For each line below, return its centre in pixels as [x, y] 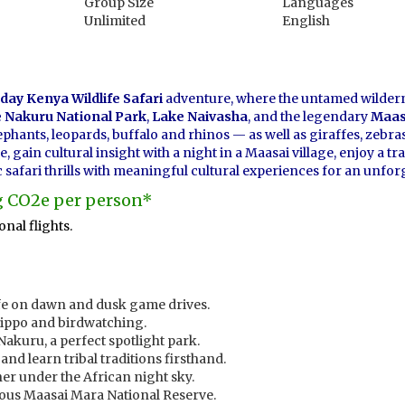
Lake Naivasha [200, 117]
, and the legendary [309, 117]
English [306, 21]
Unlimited [114, 21]
